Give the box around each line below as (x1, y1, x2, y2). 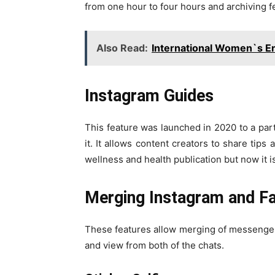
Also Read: (96, 41, 148, 54)
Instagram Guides (85, 85, 214, 106)
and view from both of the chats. (85, 239, 224, 251)
